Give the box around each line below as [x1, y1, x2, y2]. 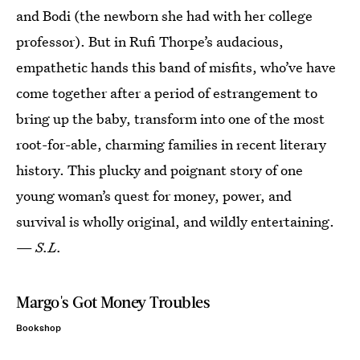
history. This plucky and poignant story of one [16, 161, 303, 179]
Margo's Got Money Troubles [16, 292, 211, 311]
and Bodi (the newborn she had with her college [16, 6, 313, 25]
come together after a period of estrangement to [16, 84, 317, 102]
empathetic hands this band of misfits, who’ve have [16, 58, 336, 76]
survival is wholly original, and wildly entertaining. [16, 212, 334, 231]
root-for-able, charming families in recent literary [16, 135, 326, 153]
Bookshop [16, 322, 61, 334]
